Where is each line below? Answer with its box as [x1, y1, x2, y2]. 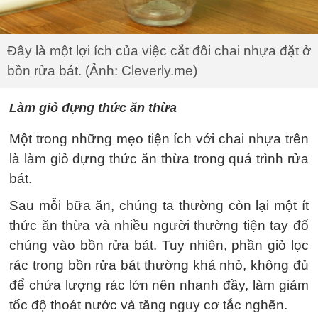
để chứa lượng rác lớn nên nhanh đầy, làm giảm [9, 278, 309, 292]
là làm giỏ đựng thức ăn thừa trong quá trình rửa [9, 151, 309, 166]
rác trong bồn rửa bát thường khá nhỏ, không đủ [9, 258, 309, 273]
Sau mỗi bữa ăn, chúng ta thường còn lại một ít [9, 198, 309, 213]
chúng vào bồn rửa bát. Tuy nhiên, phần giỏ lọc [9, 238, 309, 253]
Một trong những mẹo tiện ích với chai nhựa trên [9, 131, 309, 146]
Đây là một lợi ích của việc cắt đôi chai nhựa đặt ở [7, 43, 311, 58]
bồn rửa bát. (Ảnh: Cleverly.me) [7, 63, 197, 78]
